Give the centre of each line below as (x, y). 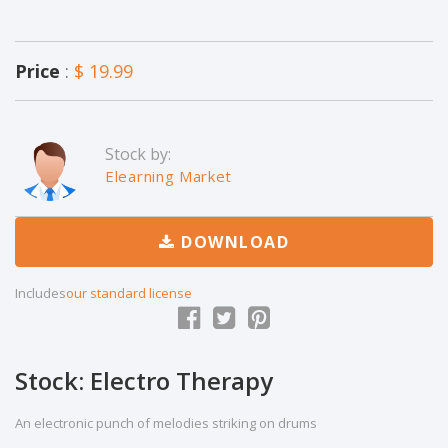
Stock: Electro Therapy (144, 380)
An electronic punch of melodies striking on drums (166, 423)
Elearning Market (169, 176)
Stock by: (138, 154)
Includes (40, 293)
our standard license (129, 293)
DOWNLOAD (232, 242)
